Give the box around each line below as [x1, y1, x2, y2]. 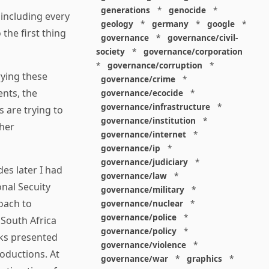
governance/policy [100, 225, 177, 237]
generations [100, 4, 150, 16]
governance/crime [100, 73, 175, 85]
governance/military [100, 184, 184, 195]
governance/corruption [107, 59, 202, 71]
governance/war [100, 253, 168, 264]
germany [151, 18, 189, 29]
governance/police [100, 211, 177, 223]
